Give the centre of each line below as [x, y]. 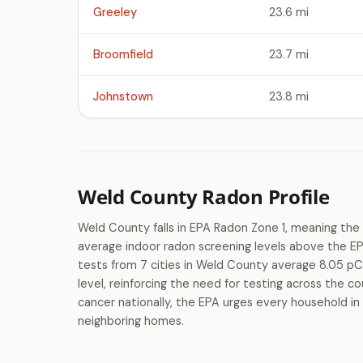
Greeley [115, 12]
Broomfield [123, 54]
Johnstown [123, 96]
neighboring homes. [131, 321]
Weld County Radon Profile [204, 196]
